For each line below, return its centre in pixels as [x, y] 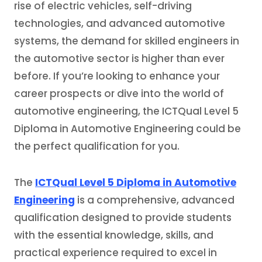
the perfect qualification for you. [97, 146]
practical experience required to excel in [116, 253]
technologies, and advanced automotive [120, 23]
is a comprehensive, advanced [155, 200]
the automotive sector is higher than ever [119, 58]
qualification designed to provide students [123, 218]
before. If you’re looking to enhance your [117, 76]
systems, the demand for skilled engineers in [127, 41]
